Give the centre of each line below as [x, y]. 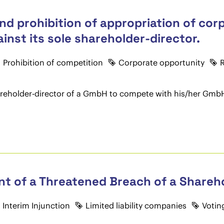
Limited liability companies [136, 205]
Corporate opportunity [161, 62]
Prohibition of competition [53, 62]
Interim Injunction [36, 205]
